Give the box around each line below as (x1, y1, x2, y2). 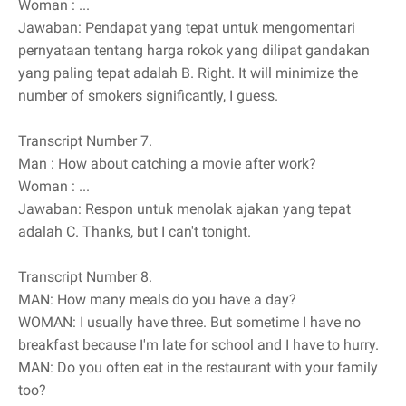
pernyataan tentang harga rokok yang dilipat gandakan (18, 42, 370, 60)
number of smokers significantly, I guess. (18, 87, 278, 105)
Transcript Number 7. (18, 132, 152, 150)
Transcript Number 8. (18, 268, 152, 286)
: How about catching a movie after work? (51, 155, 316, 173)
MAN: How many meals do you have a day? (18, 291, 296, 309)
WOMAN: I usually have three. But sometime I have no (18, 314, 361, 332)
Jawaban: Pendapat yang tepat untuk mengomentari (18, 19, 355, 37)
